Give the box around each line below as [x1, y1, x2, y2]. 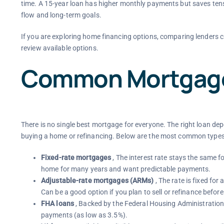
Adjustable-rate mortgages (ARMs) [40, 176, 154, 184]
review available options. [20, 43, 98, 52]
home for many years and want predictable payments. [40, 164, 211, 173]
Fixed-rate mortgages [40, 153, 111, 161]
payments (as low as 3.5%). [40, 210, 127, 219]
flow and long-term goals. [20, 10, 101, 19]
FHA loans [40, 199, 74, 207]
